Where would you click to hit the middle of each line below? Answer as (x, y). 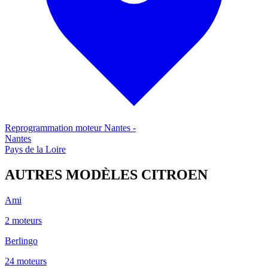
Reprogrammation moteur (54, 128)
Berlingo (21, 240)
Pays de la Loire (35, 150)
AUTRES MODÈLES (71, 174)
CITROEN (174, 174)
